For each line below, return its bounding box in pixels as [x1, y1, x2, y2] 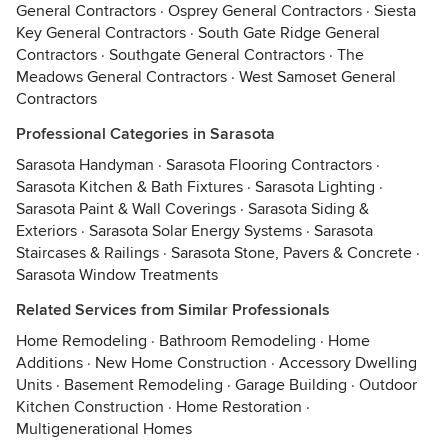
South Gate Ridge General [198, 23, 380, 43]
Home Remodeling [16, 331, 147, 351]
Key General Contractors [16, 23, 186, 43]
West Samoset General [239, 67, 396, 87]
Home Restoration [176, 397, 302, 417]
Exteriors [16, 221, 77, 241]
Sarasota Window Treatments [16, 265, 218, 285]
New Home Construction [95, 353, 267, 373]
